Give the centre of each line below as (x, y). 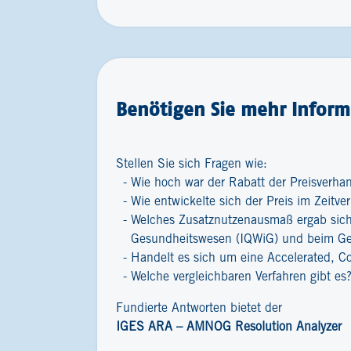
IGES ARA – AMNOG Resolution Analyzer (229, 327)
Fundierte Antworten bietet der (199, 308)
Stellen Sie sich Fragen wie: (192, 164)
